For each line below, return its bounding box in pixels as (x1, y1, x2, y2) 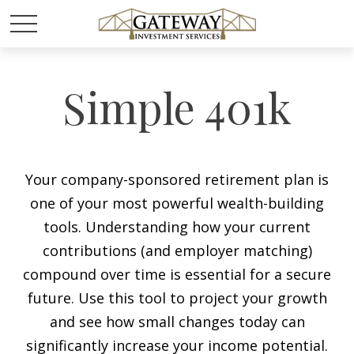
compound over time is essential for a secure (23, 265, 331, 284)
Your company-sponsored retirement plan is (25, 170, 329, 189)
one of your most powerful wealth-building (30, 194, 324, 213)
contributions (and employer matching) (42, 241, 312, 260)
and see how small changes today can (49, 312, 305, 331)
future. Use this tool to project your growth (27, 288, 327, 307)
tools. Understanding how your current (43, 217, 311, 236)
